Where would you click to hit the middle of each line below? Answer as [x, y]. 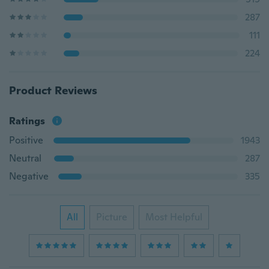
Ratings [27, 121]
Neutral [25, 158]
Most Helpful [174, 217]
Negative [29, 176]
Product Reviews [53, 90]
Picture [112, 217]
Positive [26, 140]
